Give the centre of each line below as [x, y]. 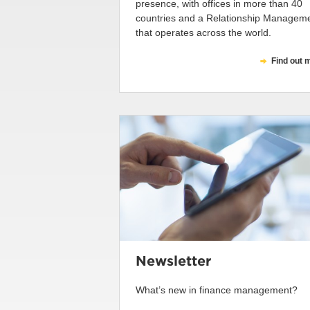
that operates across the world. [203, 33]
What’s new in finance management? [217, 290]
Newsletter [173, 261]
